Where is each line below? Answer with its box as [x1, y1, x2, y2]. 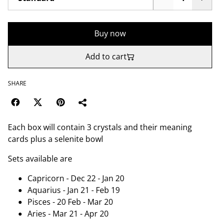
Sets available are [8, 153, 72, 164]
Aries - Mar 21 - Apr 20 [27, 208, 109, 219]
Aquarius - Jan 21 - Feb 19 [27, 185, 120, 195]
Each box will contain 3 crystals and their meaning [8, 122, 192, 133]
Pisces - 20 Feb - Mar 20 [27, 196, 113, 207]
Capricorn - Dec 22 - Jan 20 [27, 173, 124, 184]
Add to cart [85, 51, 127, 62]
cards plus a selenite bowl [8, 134, 103, 144]
